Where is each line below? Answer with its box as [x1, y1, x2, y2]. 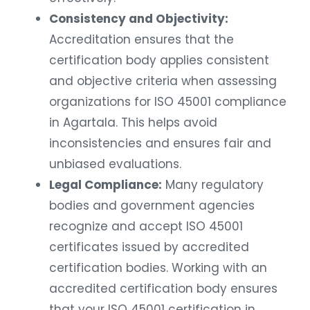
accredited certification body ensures [49, 276, 277, 293]
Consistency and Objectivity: [49, 6, 228, 24]
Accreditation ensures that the [49, 27, 234, 44]
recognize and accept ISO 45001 [49, 214, 243, 231]
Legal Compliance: [49, 172, 162, 190]
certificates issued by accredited [49, 235, 249, 252]
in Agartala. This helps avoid [49, 110, 217, 127]
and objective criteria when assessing [49, 69, 277, 86]
